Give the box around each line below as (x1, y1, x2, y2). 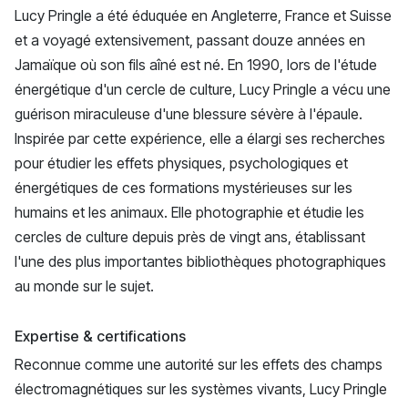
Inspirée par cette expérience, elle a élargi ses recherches (15, 129, 385, 148)
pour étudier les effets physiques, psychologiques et (15, 154, 348, 173)
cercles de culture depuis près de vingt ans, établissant (15, 228, 365, 247)
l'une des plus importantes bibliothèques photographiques (15, 252, 386, 271)
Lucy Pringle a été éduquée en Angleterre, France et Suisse (15, 6, 392, 25)
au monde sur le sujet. (15, 277, 154, 296)
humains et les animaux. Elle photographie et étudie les (15, 203, 364, 222)
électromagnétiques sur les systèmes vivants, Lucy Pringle (15, 380, 387, 399)
